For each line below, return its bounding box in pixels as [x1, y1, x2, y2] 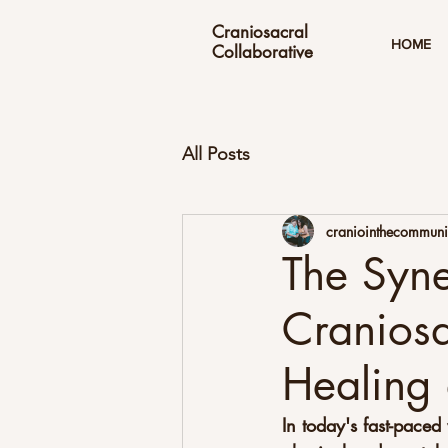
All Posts [182, 142, 250, 165]
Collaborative [212, 41, 313, 63]
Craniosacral [212, 21, 308, 43]
